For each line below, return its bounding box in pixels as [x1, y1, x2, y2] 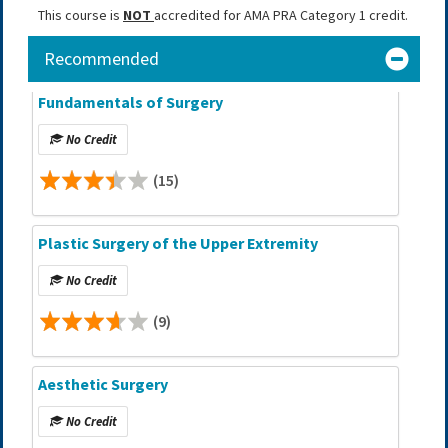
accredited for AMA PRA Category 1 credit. [154, 6, 408, 25]
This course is [38, 6, 123, 25]
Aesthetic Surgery [38, 373, 168, 394]
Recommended [44, 47, 159, 71]
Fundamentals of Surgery [38, 92, 223, 112]
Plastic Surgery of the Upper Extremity [38, 232, 318, 253]
